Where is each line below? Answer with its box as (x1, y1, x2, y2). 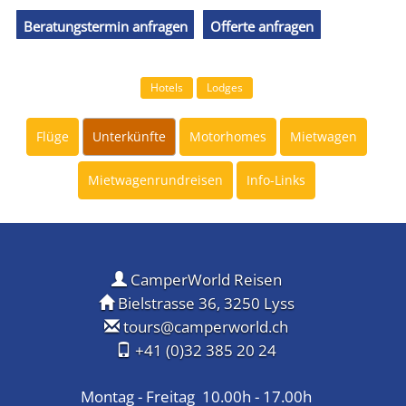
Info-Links (246, 171, 305, 189)
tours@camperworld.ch (123, 316, 288, 338)
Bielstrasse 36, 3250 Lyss (113, 293, 295, 314)
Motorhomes (188, 128, 266, 146)
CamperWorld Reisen (126, 269, 282, 291)
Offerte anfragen (209, 16, 314, 35)
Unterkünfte (92, 128, 166, 146)
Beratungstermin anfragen (23, 16, 188, 35)
